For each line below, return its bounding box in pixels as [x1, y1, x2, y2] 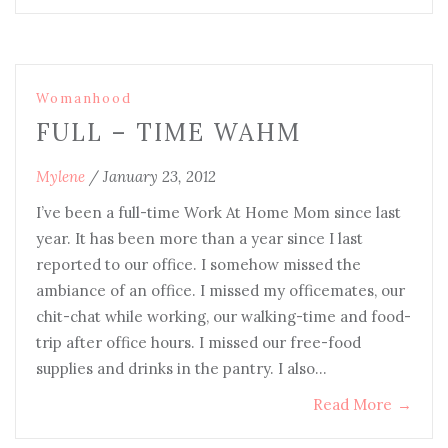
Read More [313, 395, 392, 414]
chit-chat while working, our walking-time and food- [36, 307, 411, 326]
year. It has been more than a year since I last [36, 229, 363, 248]
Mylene [36, 167, 85, 186]
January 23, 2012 [103, 167, 216, 186]
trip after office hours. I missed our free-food [36, 333, 361, 352]
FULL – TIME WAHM [36, 117, 301, 148]
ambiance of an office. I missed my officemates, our [36, 281, 405, 300]
